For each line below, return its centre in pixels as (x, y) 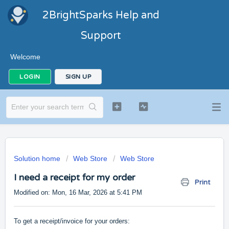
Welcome (25, 57)
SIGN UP (78, 77)
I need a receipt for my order (74, 177)
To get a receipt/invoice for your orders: (72, 221)
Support (101, 36)
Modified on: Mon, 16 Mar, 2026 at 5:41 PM (78, 192)
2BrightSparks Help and (101, 15)
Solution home (38, 158)
